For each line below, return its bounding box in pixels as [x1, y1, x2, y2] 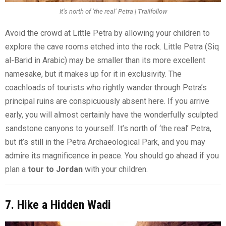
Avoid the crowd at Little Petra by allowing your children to [5, 28, 210, 38]
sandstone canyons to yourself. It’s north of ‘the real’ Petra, [5, 123, 211, 133]
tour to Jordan [28, 164, 83, 174]
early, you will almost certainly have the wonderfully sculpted [5, 109, 218, 120]
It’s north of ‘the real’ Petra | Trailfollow [59, 8, 167, 16]
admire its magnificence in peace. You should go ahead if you [5, 150, 219, 160]
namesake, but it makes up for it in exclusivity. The [5, 69, 182, 79]
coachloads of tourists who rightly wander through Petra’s [5, 82, 207, 92]
